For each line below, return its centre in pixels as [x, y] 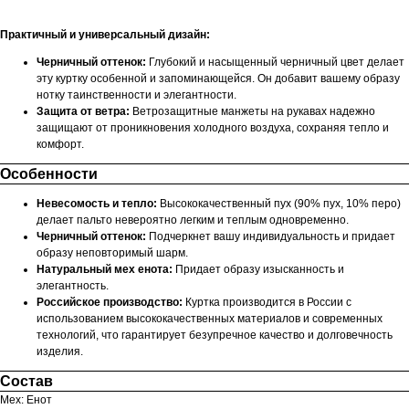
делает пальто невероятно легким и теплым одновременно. [193, 220]
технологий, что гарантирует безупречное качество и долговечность [215, 335]
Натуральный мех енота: [105, 269]
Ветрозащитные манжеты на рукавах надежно [252, 111]
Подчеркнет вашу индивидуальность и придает [271, 236]
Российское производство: [110, 302]
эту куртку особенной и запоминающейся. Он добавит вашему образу [218, 78]
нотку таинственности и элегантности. [136, 94]
